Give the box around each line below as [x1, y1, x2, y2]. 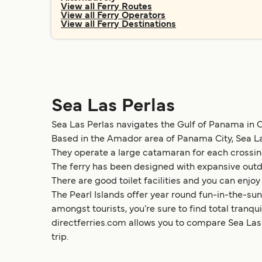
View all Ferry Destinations [61, 20, 176, 29]
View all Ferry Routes [61, 3, 152, 11]
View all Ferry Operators [61, 12, 166, 20]
